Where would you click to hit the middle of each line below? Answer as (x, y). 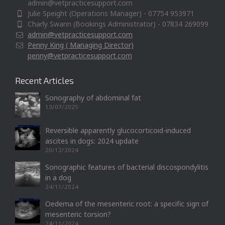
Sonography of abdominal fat (93, 98)
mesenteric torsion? (78, 214)
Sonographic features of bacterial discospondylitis (127, 167)
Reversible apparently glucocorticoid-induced (118, 131)
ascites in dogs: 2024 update (92, 141)
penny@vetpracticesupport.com (80, 56)
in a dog (58, 178)
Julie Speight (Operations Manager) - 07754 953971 (111, 14)
